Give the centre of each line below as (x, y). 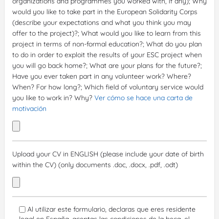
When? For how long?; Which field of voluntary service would (108, 87)
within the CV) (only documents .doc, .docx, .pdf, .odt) (95, 164)
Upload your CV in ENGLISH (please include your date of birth (108, 154)
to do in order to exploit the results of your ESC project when (107, 55)
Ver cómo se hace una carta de (143, 98)
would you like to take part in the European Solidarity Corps (105, 12)
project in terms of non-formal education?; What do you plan (107, 44)
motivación (29, 109)
